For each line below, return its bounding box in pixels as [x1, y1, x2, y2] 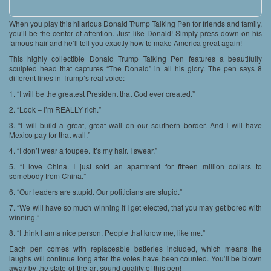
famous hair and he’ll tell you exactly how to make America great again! [9, 38, 242, 48]
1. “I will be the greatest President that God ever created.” [9, 88, 195, 99]
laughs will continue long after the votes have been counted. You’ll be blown [9, 253, 262, 264]
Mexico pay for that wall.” [9, 129, 90, 140]
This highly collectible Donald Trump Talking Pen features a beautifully [9, 53, 262, 64]
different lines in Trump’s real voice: [9, 73, 125, 83]
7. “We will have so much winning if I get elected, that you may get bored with [9, 202, 262, 213]
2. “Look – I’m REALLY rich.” [9, 104, 101, 115]
